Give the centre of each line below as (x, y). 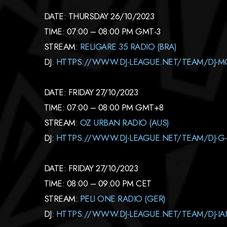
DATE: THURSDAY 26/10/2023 (99, 16)
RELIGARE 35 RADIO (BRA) (128, 47)
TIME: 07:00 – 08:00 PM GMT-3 (102, 31)
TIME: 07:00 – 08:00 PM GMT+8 (104, 107)
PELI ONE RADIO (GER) (123, 199)
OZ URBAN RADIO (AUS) (124, 123)
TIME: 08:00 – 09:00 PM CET (98, 183)
